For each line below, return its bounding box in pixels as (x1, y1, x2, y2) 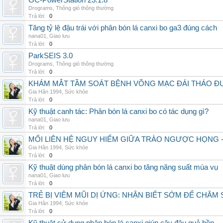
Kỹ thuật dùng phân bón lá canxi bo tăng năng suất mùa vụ (28, 163, 218, 171)
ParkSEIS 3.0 (28, 52, 73, 60)
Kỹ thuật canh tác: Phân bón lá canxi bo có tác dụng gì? (28, 108, 209, 115)
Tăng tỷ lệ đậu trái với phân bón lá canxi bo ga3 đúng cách (28, 24, 217, 32)
